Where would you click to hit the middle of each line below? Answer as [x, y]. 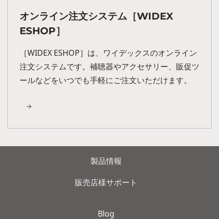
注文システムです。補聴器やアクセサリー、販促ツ [109, 66]
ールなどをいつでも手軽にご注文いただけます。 [106, 80]
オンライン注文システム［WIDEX [96, 16]
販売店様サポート [106, 182]
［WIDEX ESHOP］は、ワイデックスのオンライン [108, 53]
